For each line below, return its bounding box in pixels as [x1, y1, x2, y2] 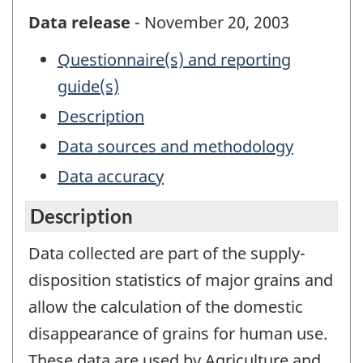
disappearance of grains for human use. [28, 322, 327, 344]
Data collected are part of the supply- [28, 241, 305, 264]
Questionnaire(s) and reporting [58, 49, 291, 71]
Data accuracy [58, 165, 164, 188]
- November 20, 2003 [130, 11, 289, 33]
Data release [28, 11, 130, 33]
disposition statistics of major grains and [28, 268, 333, 291]
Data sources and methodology [58, 135, 293, 158]
